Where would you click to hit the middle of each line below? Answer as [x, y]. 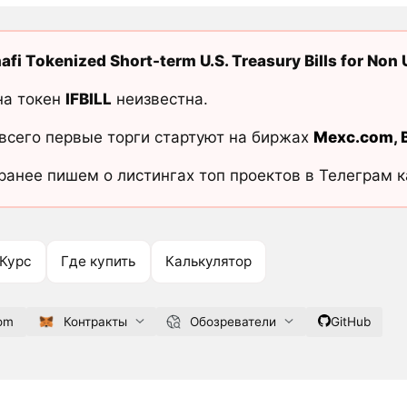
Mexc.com [353, 138]
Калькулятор [209, 261]
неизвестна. [159, 99]
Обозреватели [233, 321]
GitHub [350, 321]
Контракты [95, 321]
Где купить [99, 261]
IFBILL [88, 99]
